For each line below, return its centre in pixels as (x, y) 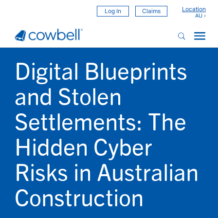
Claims (151, 11)
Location (194, 9)
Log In (113, 11)
